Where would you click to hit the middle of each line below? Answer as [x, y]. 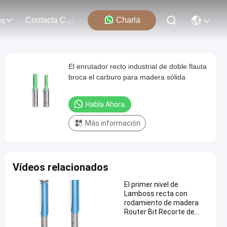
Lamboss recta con [156, 194]
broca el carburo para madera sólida [127, 77]
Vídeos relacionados [61, 167]
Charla [128, 20]
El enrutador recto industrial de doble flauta [138, 66]
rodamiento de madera [161, 203]
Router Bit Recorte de [159, 212]
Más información [113, 123]
